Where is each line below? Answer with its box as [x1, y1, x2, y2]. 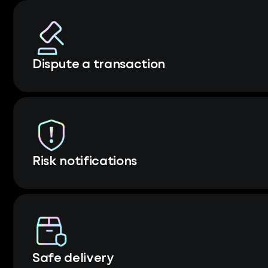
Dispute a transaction [32, 59, 165, 71]
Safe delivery [32, 252, 114, 265]
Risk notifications [32, 156, 137, 168]
